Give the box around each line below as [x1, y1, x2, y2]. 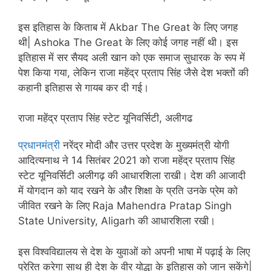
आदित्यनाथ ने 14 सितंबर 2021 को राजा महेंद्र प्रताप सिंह [18, 154, 235, 167]
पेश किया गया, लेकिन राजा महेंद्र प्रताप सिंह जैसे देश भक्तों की [18, 66, 249, 79]
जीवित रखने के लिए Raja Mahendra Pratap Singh [18, 200, 232, 212]
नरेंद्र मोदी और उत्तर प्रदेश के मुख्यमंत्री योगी [60, 139, 229, 152]
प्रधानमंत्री [18, 139, 60, 152]
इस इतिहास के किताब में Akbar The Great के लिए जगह [18, 21, 238, 33]
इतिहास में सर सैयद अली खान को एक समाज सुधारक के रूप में [18, 51, 245, 64]
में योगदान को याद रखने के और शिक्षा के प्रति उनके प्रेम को [18, 184, 238, 197]
